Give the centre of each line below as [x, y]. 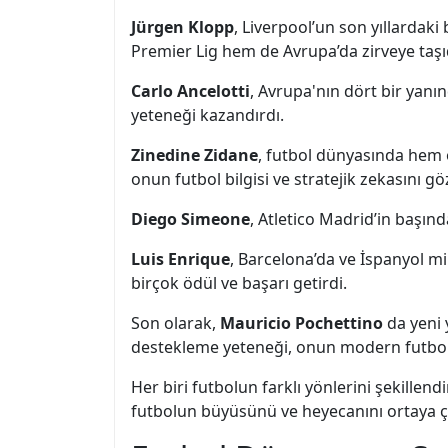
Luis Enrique [180, 259]
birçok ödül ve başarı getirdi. [239, 283]
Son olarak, [175, 323]
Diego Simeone [190, 219]
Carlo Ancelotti [190, 91]
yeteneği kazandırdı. [207, 115]
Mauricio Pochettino [301, 323]
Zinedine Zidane [194, 155]
